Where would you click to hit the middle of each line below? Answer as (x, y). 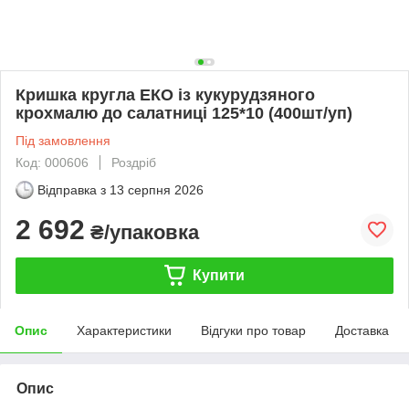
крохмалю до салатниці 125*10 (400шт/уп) (184, 113)
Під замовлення (63, 140)
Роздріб (134, 162)
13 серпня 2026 (157, 189)
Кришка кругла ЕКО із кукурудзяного (165, 94)
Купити (218, 275)
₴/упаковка (142, 232)
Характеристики (124, 330)
